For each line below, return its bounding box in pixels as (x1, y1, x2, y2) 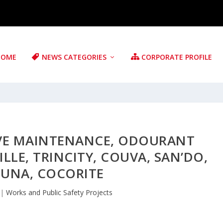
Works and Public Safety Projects (5, 188, 112, 197)
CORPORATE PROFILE (141, 52, 213, 62)
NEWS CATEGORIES (42, 52, 107, 62)
